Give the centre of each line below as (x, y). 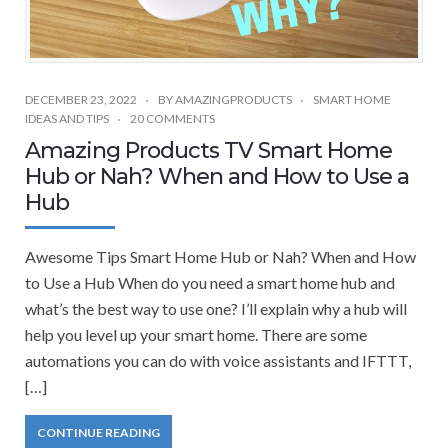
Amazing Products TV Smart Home (208, 150)
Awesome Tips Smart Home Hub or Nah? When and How (220, 256)
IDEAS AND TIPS (67, 118)
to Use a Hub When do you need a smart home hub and (210, 282)
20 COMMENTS (172, 118)
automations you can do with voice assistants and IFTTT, (218, 360)
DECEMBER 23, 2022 (81, 99)
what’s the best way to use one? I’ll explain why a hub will (216, 308)
